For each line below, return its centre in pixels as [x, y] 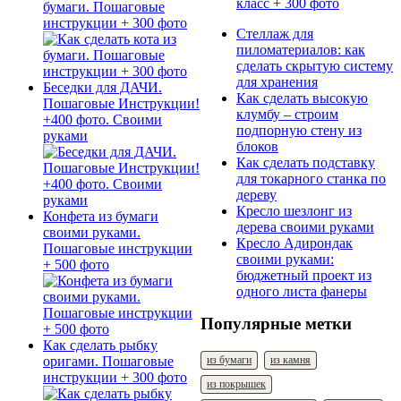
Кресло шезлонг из [294, 210]
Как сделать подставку [306, 162]
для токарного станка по [311, 178]
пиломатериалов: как [301, 49]
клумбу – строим [287, 114]
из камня [290, 359]
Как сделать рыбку [100, 345]
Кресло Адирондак [294, 243]
